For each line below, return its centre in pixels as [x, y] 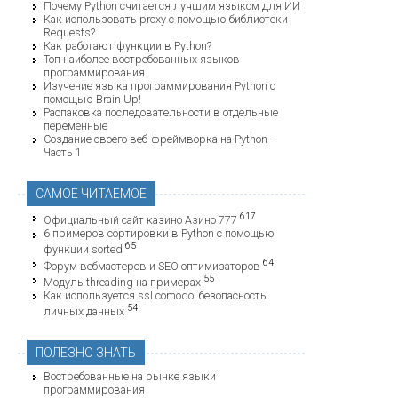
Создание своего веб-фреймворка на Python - [159, 139]
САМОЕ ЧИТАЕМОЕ [91, 194]
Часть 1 [63, 153]
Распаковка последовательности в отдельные [161, 113]
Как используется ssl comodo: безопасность [155, 295]
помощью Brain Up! [92, 99]
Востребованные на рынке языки [130, 377]
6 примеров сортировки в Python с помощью [159, 234]
